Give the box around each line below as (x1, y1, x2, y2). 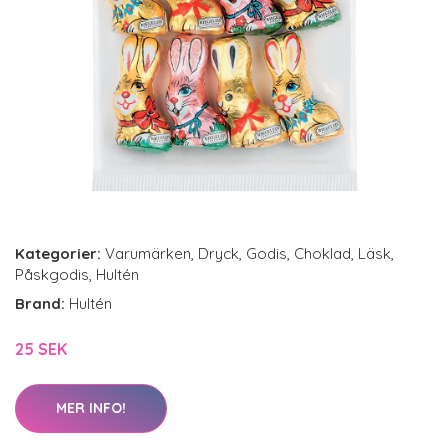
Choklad (294, 244, 351, 263)
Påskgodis (15, 265, 89, 284)
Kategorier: (15, 244, 101, 263)
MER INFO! (56, 399, 126, 417)
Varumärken (105, 244, 191, 263)
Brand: (15, 294, 69, 313)
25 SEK (15, 339, 67, 359)
